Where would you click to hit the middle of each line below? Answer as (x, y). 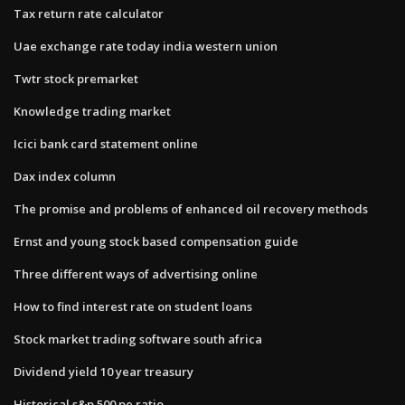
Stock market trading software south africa (138, 339)
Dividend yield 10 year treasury (104, 371)
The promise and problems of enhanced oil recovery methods (191, 208)
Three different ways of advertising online (136, 273)
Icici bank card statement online (106, 143)
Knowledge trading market (92, 111)
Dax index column (65, 176)
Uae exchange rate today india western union (146, 46)
